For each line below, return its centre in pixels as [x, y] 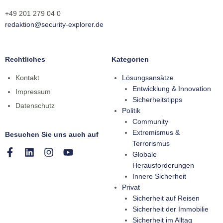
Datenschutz [35, 106]
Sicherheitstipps [157, 100]
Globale [145, 155]
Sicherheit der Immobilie [170, 209]
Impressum [33, 92]
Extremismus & [156, 133]
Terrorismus [151, 144]
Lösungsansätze [148, 78]
